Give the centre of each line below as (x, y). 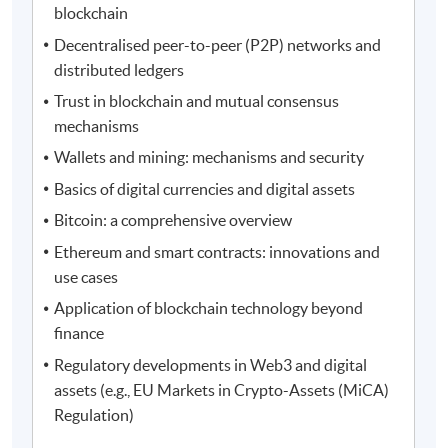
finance (79, 333)
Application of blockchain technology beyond (209, 308)
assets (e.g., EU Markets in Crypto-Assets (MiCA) (222, 389)
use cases (86, 276)
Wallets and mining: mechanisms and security (209, 157)
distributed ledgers (119, 69)
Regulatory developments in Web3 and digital (211, 364)
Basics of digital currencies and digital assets (205, 188)
